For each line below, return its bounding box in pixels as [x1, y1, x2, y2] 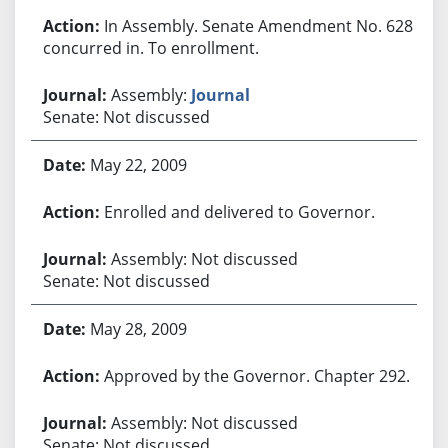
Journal [190, 83, 250, 106]
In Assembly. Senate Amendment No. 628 [103, 14, 413, 37]
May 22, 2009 [89, 153, 187, 176]
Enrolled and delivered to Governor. [103, 200, 375, 223]
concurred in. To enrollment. [42, 36, 259, 59]
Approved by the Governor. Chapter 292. [103, 364, 410, 387]
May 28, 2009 [89, 317, 187, 340]
